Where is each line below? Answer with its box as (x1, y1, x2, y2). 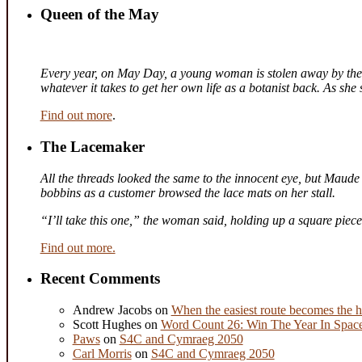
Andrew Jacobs (72, 303, 152, 318)
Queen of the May (40, 6, 159, 23)
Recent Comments (40, 270, 160, 288)
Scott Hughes (72, 318, 141, 332)
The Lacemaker (40, 137, 145, 155)
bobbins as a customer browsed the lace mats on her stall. (40, 185, 335, 200)
